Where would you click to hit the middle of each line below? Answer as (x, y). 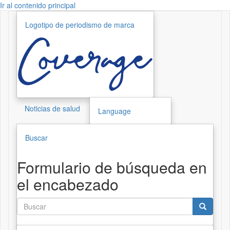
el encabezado (68, 184)
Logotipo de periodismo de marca (80, 25)
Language (114, 111)
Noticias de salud (52, 108)
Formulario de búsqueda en (112, 167)
